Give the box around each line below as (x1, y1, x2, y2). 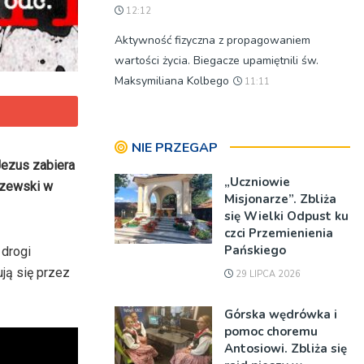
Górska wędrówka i (224, 306, 337, 323)
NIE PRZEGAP (132, 139, 218, 157)
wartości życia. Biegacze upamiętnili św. (115, 53, 318, 68)
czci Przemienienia (224, 225, 333, 241)
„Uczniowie (224, 174, 290, 190)
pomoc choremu (224, 323, 318, 340)
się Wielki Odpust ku (224, 208, 349, 224)
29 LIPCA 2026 (233, 268, 301, 280)
